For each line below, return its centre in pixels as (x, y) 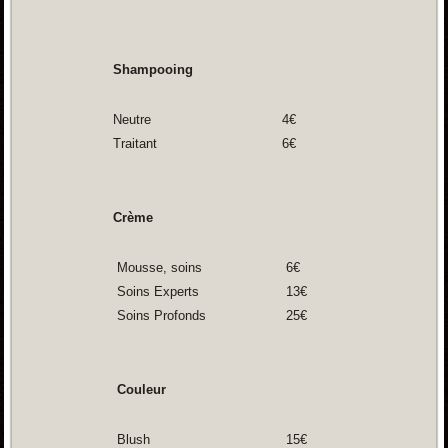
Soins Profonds (159, 316)
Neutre (131, 120)
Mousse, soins (157, 268)
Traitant (134, 144)
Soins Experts (155, 292)
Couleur (139, 390)
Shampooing (152, 70)
